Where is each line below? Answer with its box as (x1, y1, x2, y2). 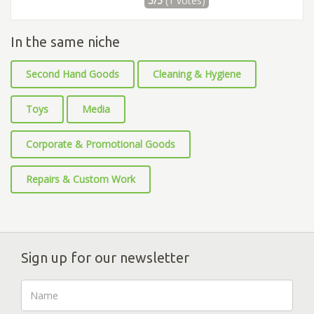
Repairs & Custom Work (26, 172, 135, 186)
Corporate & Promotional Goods (26, 137, 175, 151)
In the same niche (11, 34, 120, 50)
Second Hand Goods (26, 67, 119, 81)
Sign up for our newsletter (21, 250, 189, 266)
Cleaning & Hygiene (153, 67, 241, 81)
